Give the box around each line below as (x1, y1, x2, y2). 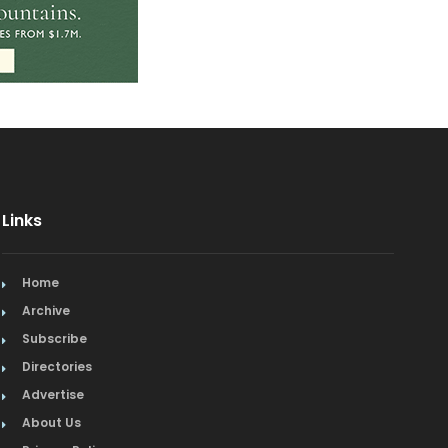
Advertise (22, 386, 85, 403)
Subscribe (22, 330, 88, 347)
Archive (22, 302, 71, 319)
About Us (22, 414, 82, 431)
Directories (22, 358, 93, 375)
